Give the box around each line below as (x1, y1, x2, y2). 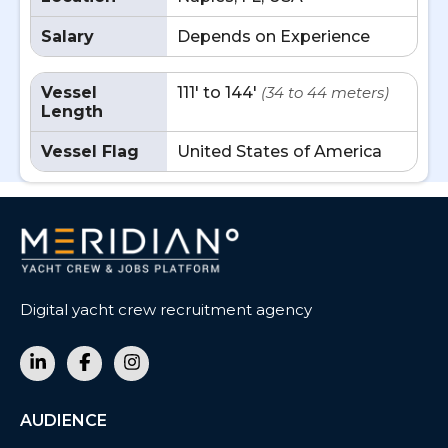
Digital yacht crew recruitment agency (20, 300, 312, 319)
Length (41, 102, 103, 121)
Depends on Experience (177, 27, 370, 46)
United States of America (177, 142, 382, 161)
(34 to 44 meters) (261, 83, 389, 102)
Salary (41, 27, 94, 46)
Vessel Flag (41, 142, 139, 161)
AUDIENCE (20, 411, 107, 430)
